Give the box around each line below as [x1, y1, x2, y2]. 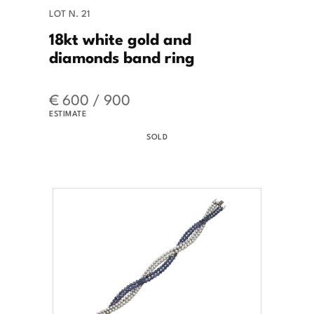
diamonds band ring [49, 43, 195, 68]
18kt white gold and [49, 25, 191, 50]
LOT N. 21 [49, 6, 90, 20]
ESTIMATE [49, 107, 86, 118]
